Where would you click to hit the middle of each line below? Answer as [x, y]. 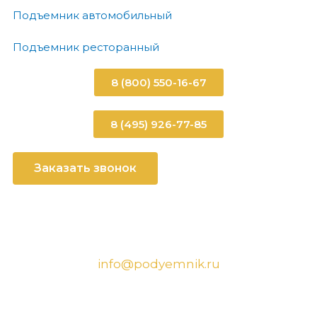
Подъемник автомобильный [92, 16]
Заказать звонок [85, 168]
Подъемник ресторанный [86, 47]
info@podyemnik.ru [158, 264]
